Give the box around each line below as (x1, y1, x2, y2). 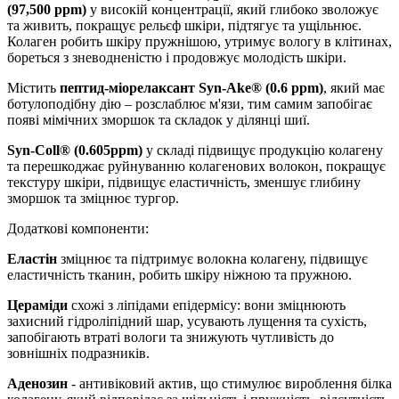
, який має (323, 80, 385, 95)
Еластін (7, 251, 61, 266)
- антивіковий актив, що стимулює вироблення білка (71, 376, 392, 391)
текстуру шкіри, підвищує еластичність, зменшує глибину (7, 175, 361, 190)
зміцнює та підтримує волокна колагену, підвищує (61, 251, 368, 266)
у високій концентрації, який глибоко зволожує (86, 2, 379, 17)
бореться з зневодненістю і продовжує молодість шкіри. (7, 50, 346, 65)
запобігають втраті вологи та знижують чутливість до (7, 330, 334, 345)
